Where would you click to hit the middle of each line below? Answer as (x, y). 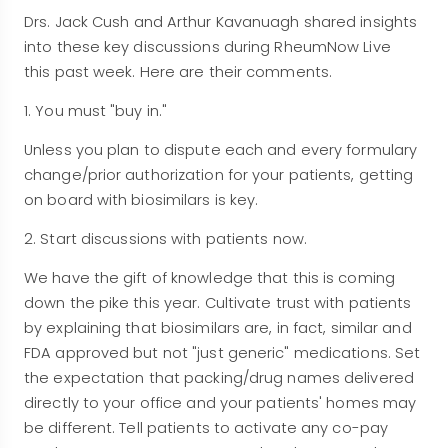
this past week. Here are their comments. (178, 71)
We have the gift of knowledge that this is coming (209, 277)
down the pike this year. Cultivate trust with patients (218, 302)
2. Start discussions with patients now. (167, 238)
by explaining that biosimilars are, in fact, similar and (218, 327)
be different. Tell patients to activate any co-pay (206, 427)
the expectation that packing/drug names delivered (219, 377)
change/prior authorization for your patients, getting (219, 174)
